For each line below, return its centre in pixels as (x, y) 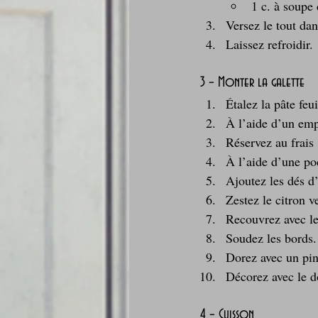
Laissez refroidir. (269, 44)
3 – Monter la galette (252, 82)
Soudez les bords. (271, 237)
